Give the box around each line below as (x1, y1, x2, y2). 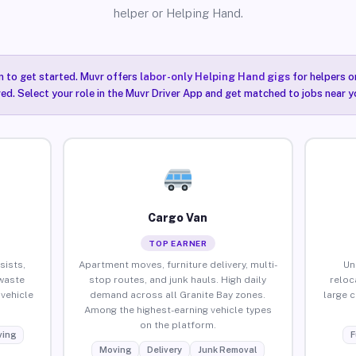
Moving (99, 344, 131, 354)
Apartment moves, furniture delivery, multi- (78, 258, 277, 270)
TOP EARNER (148, 238, 207, 248)
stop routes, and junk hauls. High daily (89, 273, 267, 285)
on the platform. (139, 319, 216, 331)
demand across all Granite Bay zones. (90, 288, 266, 300)
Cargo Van (148, 211, 208, 224)
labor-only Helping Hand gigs (139, 71, 290, 83)
